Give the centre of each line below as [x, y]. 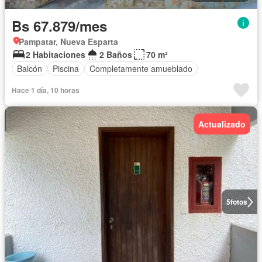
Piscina [66, 69]
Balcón [30, 69]
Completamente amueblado [141, 69]
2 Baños [116, 54]
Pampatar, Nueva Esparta [68, 41]
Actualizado [222, 124]
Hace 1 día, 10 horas [46, 90]
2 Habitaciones [56, 54]
